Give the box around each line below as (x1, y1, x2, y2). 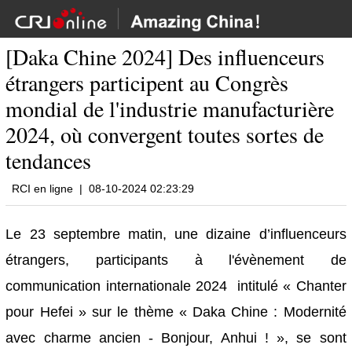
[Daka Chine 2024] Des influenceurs (5, 42, 325, 72)
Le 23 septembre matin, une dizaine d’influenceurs (5, 226, 346, 243)
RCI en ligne (12, 182, 74, 196)
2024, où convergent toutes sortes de (5, 119, 324, 150)
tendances (5, 145, 92, 176)
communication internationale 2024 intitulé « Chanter (5, 278, 346, 295)
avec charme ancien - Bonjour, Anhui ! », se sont (5, 330, 346, 346)
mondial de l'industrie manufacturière (5, 93, 335, 124)
